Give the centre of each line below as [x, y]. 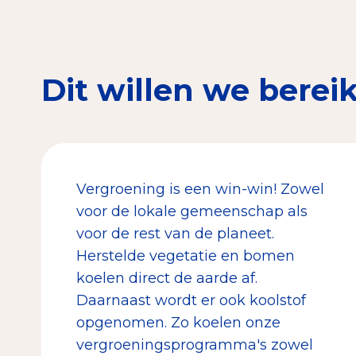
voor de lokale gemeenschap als [192, 211]
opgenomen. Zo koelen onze [178, 322]
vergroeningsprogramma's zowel [195, 344]
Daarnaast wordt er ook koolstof [191, 300]
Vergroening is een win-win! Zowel [200, 189]
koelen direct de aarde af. [167, 278]
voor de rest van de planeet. [175, 233]
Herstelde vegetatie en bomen [186, 255]
